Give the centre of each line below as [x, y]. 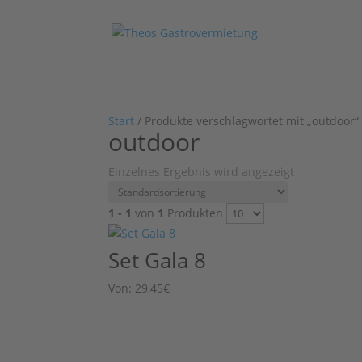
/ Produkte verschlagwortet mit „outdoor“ [247, 121]
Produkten [196, 213]
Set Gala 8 [158, 260]
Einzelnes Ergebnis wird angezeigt [202, 172]
